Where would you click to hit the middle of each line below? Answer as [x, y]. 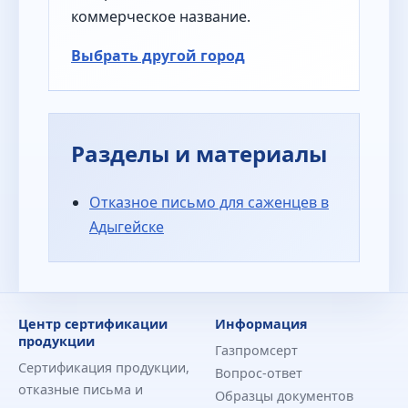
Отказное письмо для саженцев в [209, 202]
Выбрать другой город [158, 56]
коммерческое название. [161, 17]
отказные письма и [81, 389]
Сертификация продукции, [104, 367]
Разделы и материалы [199, 154]
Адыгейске [127, 226]
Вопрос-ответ [259, 372]
